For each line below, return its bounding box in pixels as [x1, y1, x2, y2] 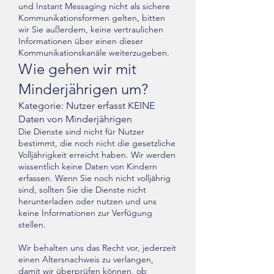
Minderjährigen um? [18, 80, 148, 98]
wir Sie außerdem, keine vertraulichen [18, 24, 163, 35]
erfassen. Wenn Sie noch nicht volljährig [18, 172, 171, 183]
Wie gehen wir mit [18, 60, 136, 78]
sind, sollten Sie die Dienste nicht [18, 184, 146, 195]
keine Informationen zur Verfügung [18, 207, 152, 218]
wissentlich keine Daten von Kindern [18, 161, 157, 172]
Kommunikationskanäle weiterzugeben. [18, 47, 169, 58]
